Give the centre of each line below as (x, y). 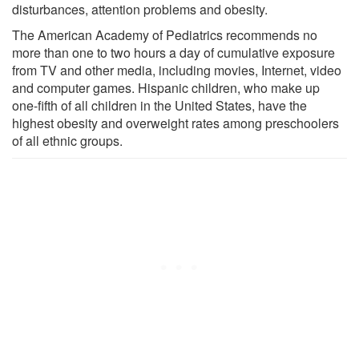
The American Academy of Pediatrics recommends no (165, 34)
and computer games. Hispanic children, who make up (166, 87)
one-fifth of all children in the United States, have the (159, 105)
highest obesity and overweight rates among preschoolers (175, 123)
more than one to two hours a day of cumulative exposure (173, 52)
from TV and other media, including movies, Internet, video (177, 70)
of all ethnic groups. (67, 140)
